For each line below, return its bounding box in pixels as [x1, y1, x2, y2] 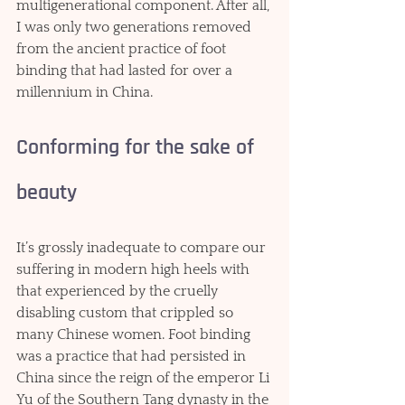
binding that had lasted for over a [16, 62, 236, 80]
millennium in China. [16, 84, 153, 101]
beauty [16, 179, 77, 207]
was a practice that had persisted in [16, 348, 250, 365]
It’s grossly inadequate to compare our [16, 240, 269, 257]
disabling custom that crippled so [16, 305, 237, 322]
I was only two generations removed [16, 19, 255, 36]
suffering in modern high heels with [16, 261, 253, 278]
